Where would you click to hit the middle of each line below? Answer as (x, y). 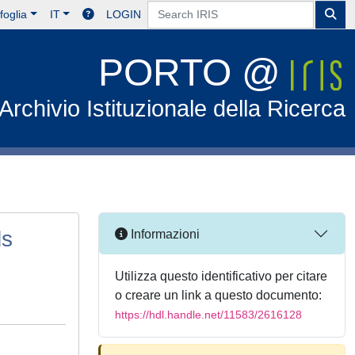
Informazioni (164, 234)
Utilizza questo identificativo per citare (221, 276)
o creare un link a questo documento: (218, 295)
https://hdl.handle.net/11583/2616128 (208, 315)
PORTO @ (195, 73)
